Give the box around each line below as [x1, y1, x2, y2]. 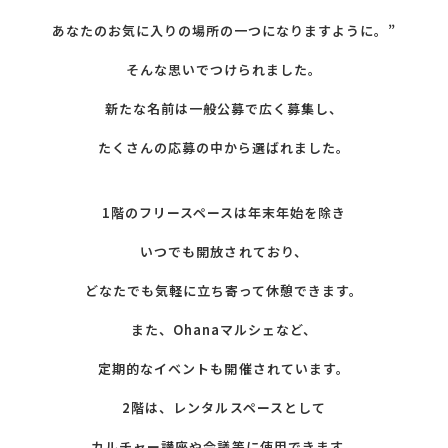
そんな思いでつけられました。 [125, 60, 323, 80]
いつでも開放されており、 [140, 242, 308, 262]
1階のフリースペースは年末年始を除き [101, 203, 347, 223]
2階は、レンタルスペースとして [122, 398, 326, 418]
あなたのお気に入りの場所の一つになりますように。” [51, 21, 397, 41]
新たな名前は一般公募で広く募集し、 [104, 99, 344, 119]
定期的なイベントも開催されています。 [98, 359, 350, 379]
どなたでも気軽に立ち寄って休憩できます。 [84, 281, 364, 301]
